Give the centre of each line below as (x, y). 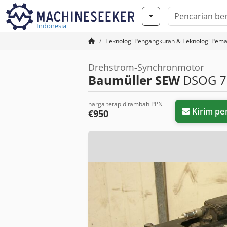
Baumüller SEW (134, 80)
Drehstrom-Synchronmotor (146, 67)
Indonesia (51, 26)
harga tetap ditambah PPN (125, 104)
